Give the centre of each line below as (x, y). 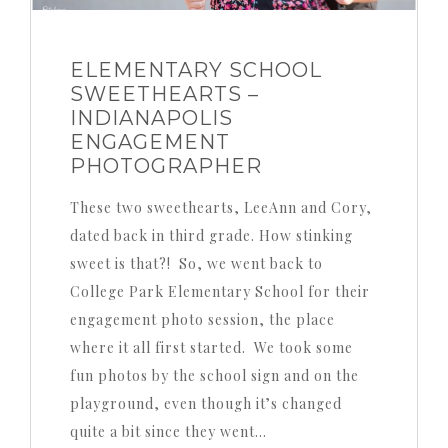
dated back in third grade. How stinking (211, 236)
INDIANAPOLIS (151, 118)
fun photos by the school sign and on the (214, 376)
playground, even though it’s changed (205, 404)
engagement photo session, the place (202, 320)
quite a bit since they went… (168, 432)
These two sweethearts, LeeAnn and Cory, (220, 208)
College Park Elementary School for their (219, 292)
